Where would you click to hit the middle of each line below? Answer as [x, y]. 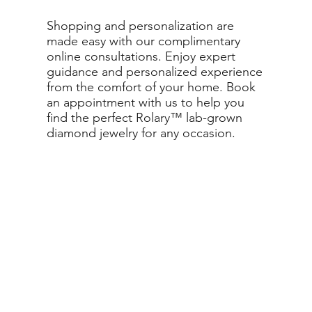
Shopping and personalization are [141, 25]
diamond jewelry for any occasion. [141, 133]
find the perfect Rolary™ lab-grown [145, 117]
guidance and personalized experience [155, 71]
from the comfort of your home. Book [151, 87]
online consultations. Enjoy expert [141, 56]
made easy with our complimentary [144, 41]
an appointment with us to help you [146, 102]
